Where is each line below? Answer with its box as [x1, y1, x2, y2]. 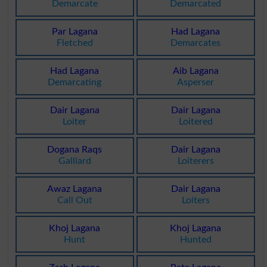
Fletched [56, 38, 93, 48]
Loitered [178, 117, 213, 127]
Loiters [181, 195, 210, 206]
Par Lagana [51, 27, 98, 37]
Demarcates [170, 38, 221, 48]
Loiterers [177, 156, 214, 166]
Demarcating [48, 77, 102, 88]
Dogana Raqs [47, 145, 103, 155]
